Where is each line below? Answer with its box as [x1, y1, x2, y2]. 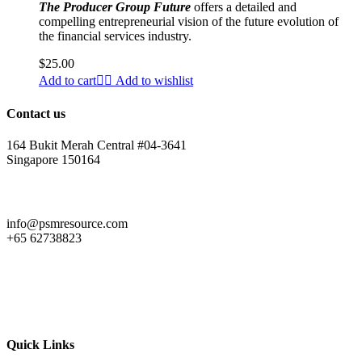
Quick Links [6, 338, 74, 352]
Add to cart [39, 74, 96, 88]
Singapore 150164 [6, 152, 100, 166]
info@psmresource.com [6, 216, 128, 230]
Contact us [6, 106, 65, 120]
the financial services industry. [39, 29, 192, 44]
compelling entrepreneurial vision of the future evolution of [39, 15, 339, 29]
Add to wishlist [116, 74, 193, 88]
